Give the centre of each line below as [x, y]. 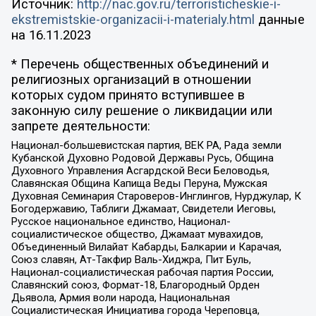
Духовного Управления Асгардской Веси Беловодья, [140, 171]
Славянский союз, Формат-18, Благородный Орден [135, 285]
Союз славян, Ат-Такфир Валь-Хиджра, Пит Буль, [131, 260]
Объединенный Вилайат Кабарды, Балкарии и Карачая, [146, 247]
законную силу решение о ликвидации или [141, 110]
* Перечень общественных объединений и [140, 64]
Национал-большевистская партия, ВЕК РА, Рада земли [146, 146]
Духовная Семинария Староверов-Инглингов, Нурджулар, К [156, 196]
